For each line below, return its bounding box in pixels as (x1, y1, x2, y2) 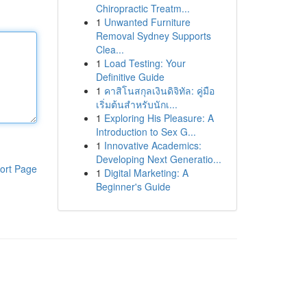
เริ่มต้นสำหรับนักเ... (95, 97, 177, 111)
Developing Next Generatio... (95, 152, 221, 166)
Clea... (95, 42, 124, 56)
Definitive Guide (95, 70, 164, 84)
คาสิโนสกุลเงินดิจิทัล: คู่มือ (103, 84, 214, 97)
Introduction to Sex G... (95, 125, 196, 138)
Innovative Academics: (103, 138, 201, 152)
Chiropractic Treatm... (95, 1, 190, 15)
